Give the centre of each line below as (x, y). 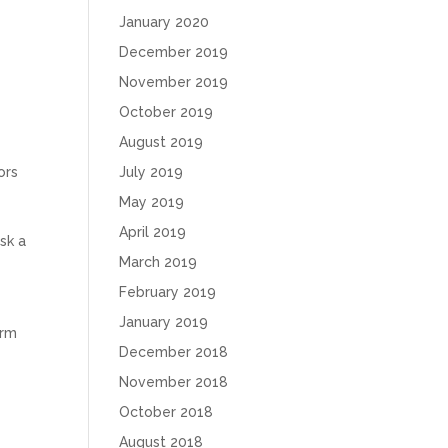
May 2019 (152, 202)
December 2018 (174, 352)
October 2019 (166, 112)
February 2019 (168, 292)
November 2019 (174, 82)
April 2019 (153, 232)
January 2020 (164, 22)
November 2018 (174, 382)
